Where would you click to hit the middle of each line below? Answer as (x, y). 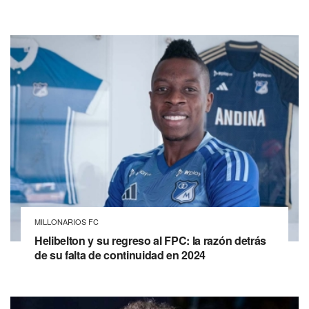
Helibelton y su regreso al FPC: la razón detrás (150, 240)
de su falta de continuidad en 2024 (120, 255)
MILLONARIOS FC (67, 221)
